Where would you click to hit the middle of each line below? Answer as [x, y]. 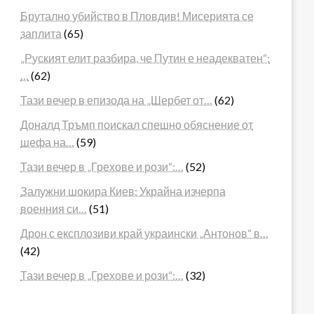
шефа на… [48, 142]
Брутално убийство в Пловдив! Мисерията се [137, 15]
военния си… [54, 208]
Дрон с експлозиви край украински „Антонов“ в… [145, 233]
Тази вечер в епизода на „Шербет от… [117, 100]
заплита [41, 33]
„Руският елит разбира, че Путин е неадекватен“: [145, 57]
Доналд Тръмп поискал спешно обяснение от [137, 124]
